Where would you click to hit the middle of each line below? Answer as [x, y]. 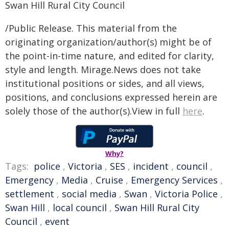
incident [151, 166]
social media [89, 194]
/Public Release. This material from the [91, 28]
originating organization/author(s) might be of [108, 42]
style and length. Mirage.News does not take [103, 70]
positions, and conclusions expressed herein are [111, 97]
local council [80, 208]
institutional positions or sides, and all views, [105, 83]
